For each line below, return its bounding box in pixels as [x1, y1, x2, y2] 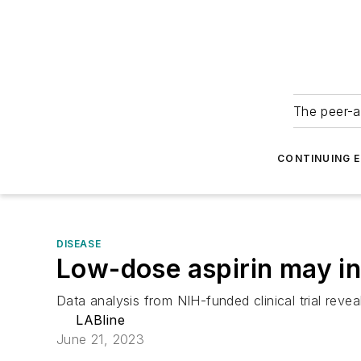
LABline [76, 312, 125, 328]
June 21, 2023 [56, 331, 145, 347]
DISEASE [56, 238, 102, 250]
